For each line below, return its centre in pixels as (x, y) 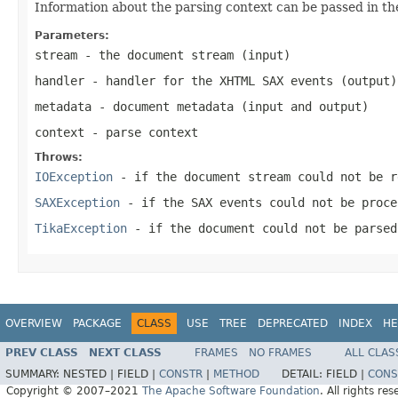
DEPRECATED (293, 323)
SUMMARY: (34, 374)
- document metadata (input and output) (230, 106)
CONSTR (181, 374)
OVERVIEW (34, 323)
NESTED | (90, 374)
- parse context (141, 132)
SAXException (77, 202)
